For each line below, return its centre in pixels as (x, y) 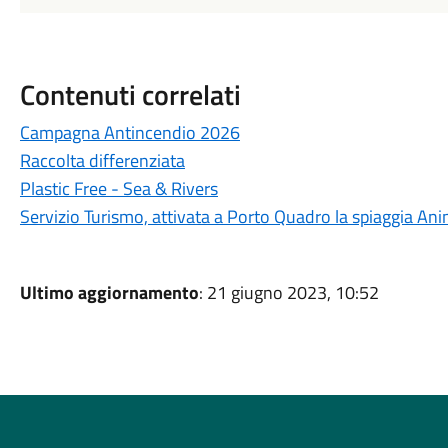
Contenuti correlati (130, 94)
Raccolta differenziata (102, 160)
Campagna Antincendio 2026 (129, 132)
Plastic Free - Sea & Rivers (118, 188)
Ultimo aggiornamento (109, 292)
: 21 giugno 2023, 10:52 (288, 292)
